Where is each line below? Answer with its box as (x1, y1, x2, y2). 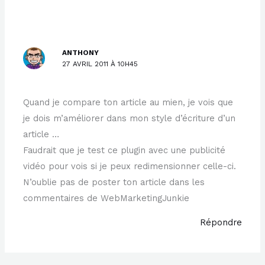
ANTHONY (62, 49, 99, 57)
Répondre (199, 217, 242, 228)
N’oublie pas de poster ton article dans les (23, 176, 205, 188)
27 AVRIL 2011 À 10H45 (62, 60, 138, 69)
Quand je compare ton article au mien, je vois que (23, 96, 234, 108)
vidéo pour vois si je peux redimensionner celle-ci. (23, 160, 237, 172)
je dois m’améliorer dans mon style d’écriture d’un (23, 112, 236, 124)
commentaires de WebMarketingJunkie (23, 192, 190, 203)
